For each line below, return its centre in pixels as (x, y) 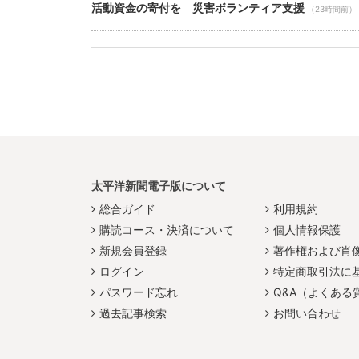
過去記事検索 (133, 313)
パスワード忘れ (139, 292)
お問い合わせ (307, 313)
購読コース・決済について (167, 229)
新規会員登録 (133, 250)
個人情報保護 (307, 229)
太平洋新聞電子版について (159, 185)
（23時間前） (332, 8)
